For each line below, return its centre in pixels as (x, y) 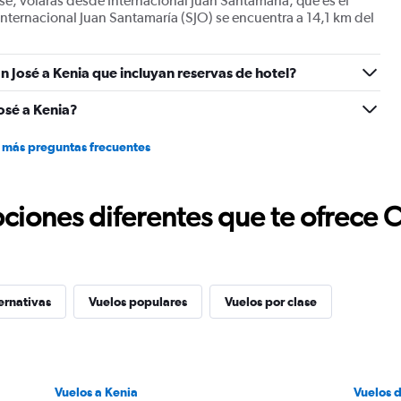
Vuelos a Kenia (96, 392)
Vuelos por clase (271, 302)
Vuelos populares (138, 302)
